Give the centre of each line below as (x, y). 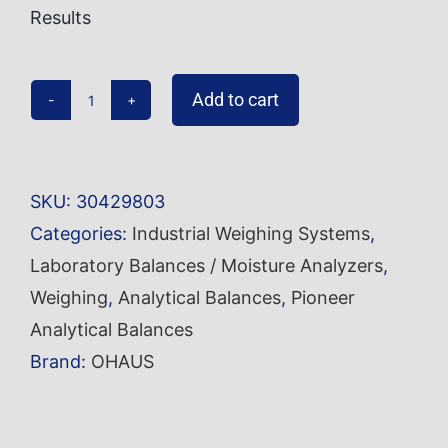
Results (60, 18)
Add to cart (235, 100)
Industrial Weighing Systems (251, 234)
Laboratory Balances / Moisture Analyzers (206, 266)
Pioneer (323, 298)
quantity (124, 210)
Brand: (60, 362)
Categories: (81, 234)
